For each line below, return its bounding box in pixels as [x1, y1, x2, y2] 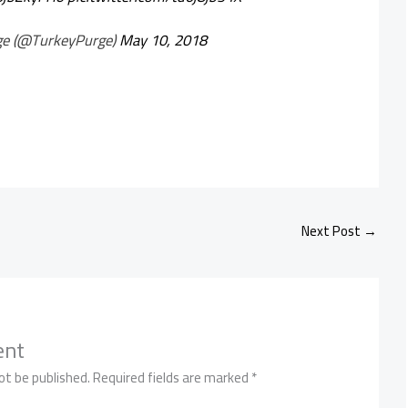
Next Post [301, 218, 363, 245]
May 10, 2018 [118, 25, 207, 54]
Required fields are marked [93, 364, 252, 392]
